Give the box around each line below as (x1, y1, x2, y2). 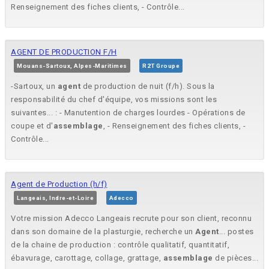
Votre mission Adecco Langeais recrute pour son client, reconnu (11, 214, 252, 223)
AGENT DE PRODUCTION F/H (11, 47, 117, 57)
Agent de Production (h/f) (11, 180, 107, 189)
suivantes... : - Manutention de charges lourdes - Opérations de (11, 108, 246, 118)
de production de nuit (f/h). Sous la (80, 82, 215, 91)
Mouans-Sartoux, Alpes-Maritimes (17, 62, 127, 70)
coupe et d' (11, 121, 53, 131)
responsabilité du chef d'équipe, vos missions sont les (11, 95, 217, 104)
